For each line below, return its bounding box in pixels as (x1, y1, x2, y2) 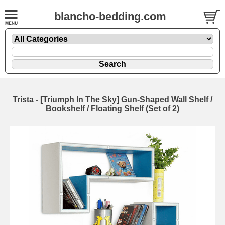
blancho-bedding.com (54, 10, 166, 23)
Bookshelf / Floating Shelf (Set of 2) (46, 104, 179, 113)
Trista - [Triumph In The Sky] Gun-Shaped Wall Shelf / (13, 95, 212, 104)
